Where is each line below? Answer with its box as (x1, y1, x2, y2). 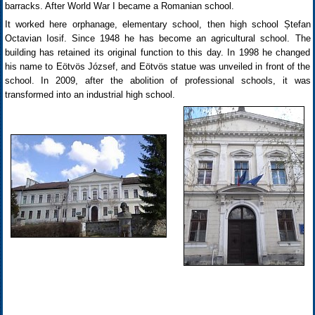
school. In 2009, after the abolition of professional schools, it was (4, 75, 311, 86)
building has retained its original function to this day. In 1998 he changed (4, 47, 311, 58)
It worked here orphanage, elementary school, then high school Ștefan (4, 19, 311, 30)
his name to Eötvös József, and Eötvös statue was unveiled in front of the (4, 61, 311, 72)
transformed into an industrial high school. (4, 89, 175, 100)
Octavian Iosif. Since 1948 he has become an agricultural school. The (4, 33, 311, 44)
